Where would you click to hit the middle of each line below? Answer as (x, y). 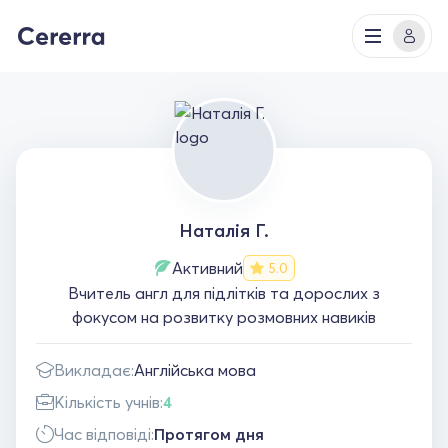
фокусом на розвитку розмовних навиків (224, 317)
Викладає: (94, 370)
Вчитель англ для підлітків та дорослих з (224, 293)
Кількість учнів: (108, 402)
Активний (207, 268)
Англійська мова (195, 370)
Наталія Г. (224, 230)
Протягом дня (209, 434)
